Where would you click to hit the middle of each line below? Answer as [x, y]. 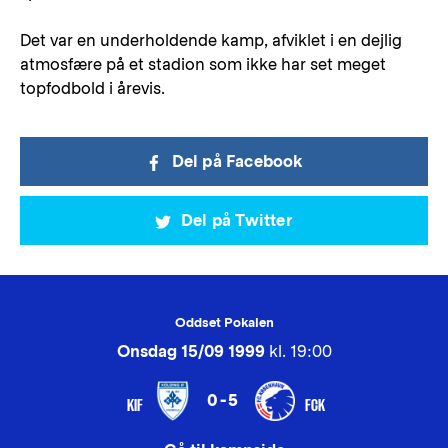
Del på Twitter [237, 220]
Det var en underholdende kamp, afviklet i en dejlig [211, 40]
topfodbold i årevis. [92, 88]
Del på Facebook [237, 161]
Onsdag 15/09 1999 [190, 351]
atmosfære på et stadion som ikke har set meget [203, 64]
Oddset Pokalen [224, 322]
